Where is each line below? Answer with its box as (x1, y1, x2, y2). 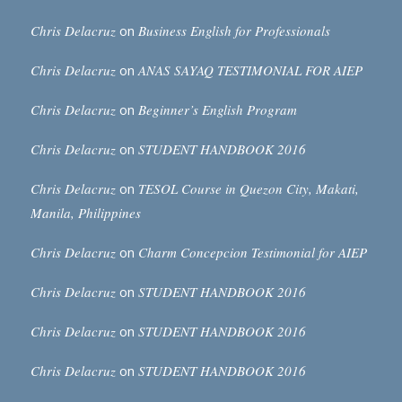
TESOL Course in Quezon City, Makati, (137, 179, 359, 197)
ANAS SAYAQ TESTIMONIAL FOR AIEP (137, 60, 363, 79)
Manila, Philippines (30, 203, 141, 222)
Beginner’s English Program (137, 100, 297, 118)
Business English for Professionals (137, 21, 330, 39)
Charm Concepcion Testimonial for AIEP (137, 242, 367, 261)
